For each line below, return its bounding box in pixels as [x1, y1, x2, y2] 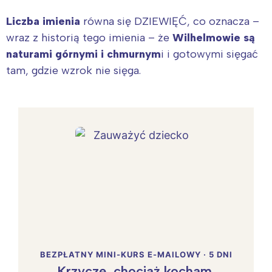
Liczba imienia [6, 14, 80, 28]
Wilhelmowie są [172, 30, 255, 44]
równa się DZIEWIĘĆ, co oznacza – [80, 14, 259, 28]
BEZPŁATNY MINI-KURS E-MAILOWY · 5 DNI [39, 249, 233, 259]
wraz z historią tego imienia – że [6, 30, 172, 44]
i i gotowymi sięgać [161, 47, 258, 61]
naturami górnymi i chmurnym [6, 47, 161, 61]
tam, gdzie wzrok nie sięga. [6, 63, 141, 77]
